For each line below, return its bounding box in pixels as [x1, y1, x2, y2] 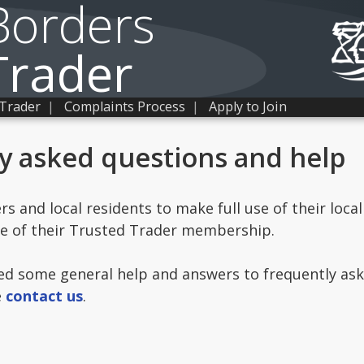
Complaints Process [64, 97, 185, 115]
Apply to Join [209, 97, 287, 115]
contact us [6, 286, 83, 305]
